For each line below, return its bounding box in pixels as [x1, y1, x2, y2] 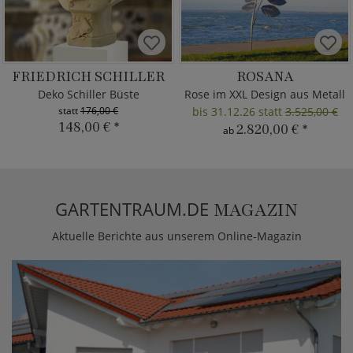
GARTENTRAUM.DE [55, 197, 214, 221]
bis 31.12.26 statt [191, 104, 285, 119]
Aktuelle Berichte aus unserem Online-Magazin [51, 229, 302, 243]
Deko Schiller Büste [37, 87, 139, 102]
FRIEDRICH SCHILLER [12, 67, 165, 86]
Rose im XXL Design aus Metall [184, 87, 345, 102]
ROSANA [236, 67, 293, 86]
